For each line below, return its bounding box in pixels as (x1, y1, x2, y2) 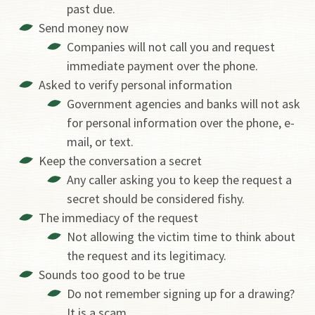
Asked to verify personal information (39, 76, 232, 93)
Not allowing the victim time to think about (67, 228, 295, 245)
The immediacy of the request (39, 209, 198, 226)
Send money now (39, 19, 131, 36)
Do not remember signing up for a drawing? (67, 285, 295, 302)
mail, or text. (67, 133, 136, 150)
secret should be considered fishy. (67, 190, 247, 207)
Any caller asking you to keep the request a (67, 171, 292, 188)
